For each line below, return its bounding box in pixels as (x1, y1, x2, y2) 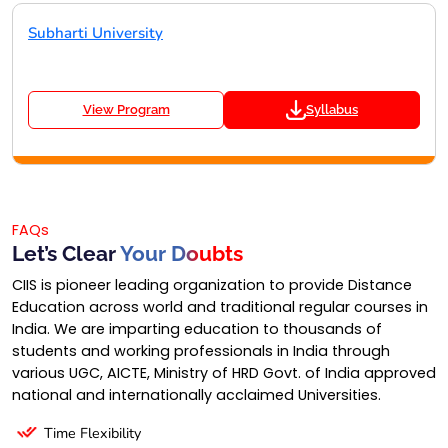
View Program (82, 101, 170, 117)
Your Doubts (120, 240, 243, 266)
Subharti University (28, 22, 163, 43)
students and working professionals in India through (12, 340, 390, 361)
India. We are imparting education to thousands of (12, 318, 382, 339)
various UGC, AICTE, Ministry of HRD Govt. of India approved (12, 362, 436, 383)
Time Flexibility (44, 422, 141, 443)
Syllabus (306, 101, 358, 117)
